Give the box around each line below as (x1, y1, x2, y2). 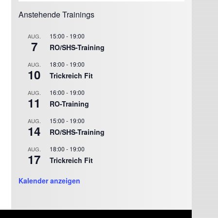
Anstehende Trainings (18, 9, 95, 20)
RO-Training (50, 99, 90, 109)
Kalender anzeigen (18, 176, 81, 186)
